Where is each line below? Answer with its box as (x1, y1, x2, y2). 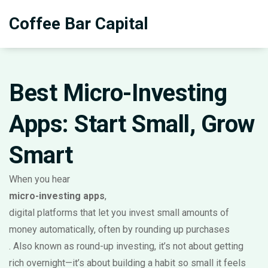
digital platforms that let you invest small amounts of (9, 207, 229, 218)
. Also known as (9, 240, 77, 252)
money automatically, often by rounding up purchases (9, 224, 230, 235)
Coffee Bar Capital (9, 14, 148, 33)
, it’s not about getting (154, 240, 243, 252)
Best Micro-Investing (9, 79, 227, 107)
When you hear (9, 173, 70, 185)
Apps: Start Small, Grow (9, 110, 255, 138)
